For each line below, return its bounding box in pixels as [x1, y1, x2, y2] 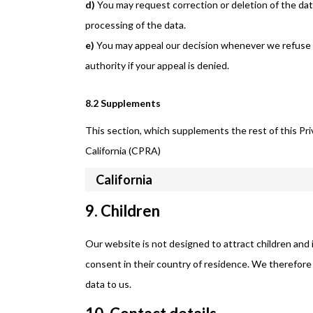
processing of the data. [85, 19, 186, 31]
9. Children [85, 201, 160, 220]
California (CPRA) [85, 145, 161, 156]
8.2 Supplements [85, 97, 161, 109]
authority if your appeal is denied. [85, 59, 229, 71]
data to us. [85, 278, 131, 290]
